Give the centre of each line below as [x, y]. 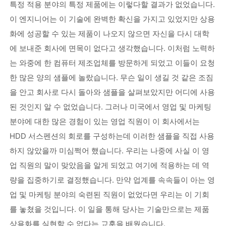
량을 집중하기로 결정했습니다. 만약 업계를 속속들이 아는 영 [112, 180]
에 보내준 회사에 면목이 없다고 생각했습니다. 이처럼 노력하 [112, 48]
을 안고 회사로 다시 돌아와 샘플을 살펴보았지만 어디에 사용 [112, 92]
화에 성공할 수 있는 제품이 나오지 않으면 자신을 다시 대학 [109, 34]
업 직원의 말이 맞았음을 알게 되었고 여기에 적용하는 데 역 [109, 165]
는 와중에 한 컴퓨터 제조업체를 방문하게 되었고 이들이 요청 [112, 63]
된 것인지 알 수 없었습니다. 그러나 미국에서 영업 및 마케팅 [110, 107]
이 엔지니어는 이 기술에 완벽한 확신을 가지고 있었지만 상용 [112, 19]
